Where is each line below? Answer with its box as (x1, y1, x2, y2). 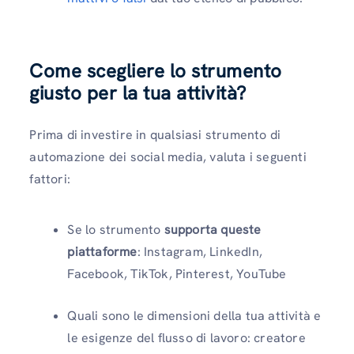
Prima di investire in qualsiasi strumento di (29, 126, 281, 144)
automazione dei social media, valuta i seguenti (29, 149, 307, 166)
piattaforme (67, 243, 137, 260)
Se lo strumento (67, 220, 164, 238)
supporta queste (164, 220, 262, 238)
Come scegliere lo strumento (29, 58, 282, 84)
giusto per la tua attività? (29, 81, 247, 106)
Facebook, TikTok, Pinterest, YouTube (67, 265, 287, 282)
